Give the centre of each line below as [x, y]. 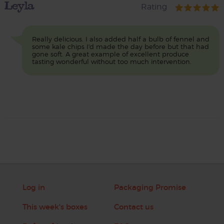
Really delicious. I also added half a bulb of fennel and [120, 39]
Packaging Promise [150, 187]
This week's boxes [55, 207]
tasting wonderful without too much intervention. [111, 62]
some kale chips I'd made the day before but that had [120, 47]
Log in [33, 187]
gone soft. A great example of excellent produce [110, 54]
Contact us [133, 207]
